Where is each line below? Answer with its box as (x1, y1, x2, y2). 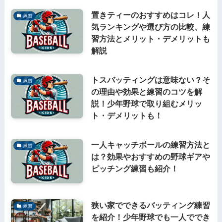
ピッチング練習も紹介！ (91, 164, 178, 173)
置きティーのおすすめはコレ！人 (91, 10, 210, 20)
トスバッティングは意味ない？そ (91, 75, 210, 85)
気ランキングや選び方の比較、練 (91, 22, 210, 32)
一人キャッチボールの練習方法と (91, 140, 210, 149)
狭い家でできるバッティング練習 (91, 200, 210, 210)
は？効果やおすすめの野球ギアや (91, 152, 210, 161)
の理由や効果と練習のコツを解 (91, 87, 202, 97)
